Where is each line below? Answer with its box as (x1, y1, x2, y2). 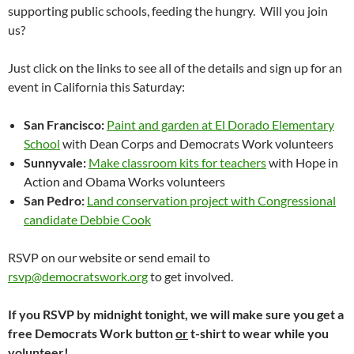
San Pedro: (24, 193, 85, 209)
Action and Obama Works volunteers (24, 174, 228, 190)
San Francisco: (24, 117, 104, 133)
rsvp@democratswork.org (8, 269, 148, 284)
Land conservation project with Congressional (87, 193, 336, 209)
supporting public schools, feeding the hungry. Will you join (8, 3, 328, 19)
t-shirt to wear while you (188, 326, 329, 341)
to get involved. (148, 269, 240, 284)
